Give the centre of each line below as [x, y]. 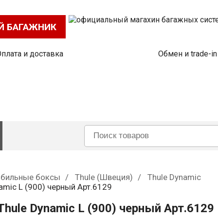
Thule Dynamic [174, 177]
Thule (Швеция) [104, 177]
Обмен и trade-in [187, 54]
